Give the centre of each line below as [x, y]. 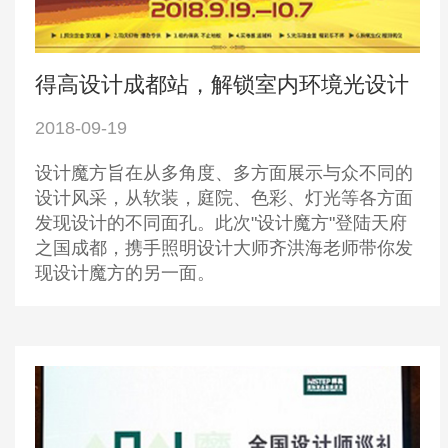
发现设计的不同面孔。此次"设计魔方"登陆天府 [221, 223]
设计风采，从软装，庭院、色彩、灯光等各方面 [224, 198]
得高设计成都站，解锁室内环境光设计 [222, 85]
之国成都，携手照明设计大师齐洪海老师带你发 [224, 248]
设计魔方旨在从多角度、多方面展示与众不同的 [224, 173]
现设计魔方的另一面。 [125, 273]
